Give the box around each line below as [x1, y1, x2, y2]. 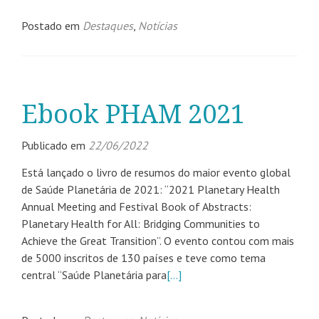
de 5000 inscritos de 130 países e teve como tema [21, 251, 266, 265]
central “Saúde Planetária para [21, 268, 167, 282]
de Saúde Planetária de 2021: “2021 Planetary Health [21, 182, 280, 197]
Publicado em [21, 138, 88, 152]
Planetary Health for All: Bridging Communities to [21, 216, 260, 231]
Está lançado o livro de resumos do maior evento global [21, 165, 291, 179]
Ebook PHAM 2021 [21, 99, 245, 130]
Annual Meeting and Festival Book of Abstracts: [21, 199, 251, 214]
